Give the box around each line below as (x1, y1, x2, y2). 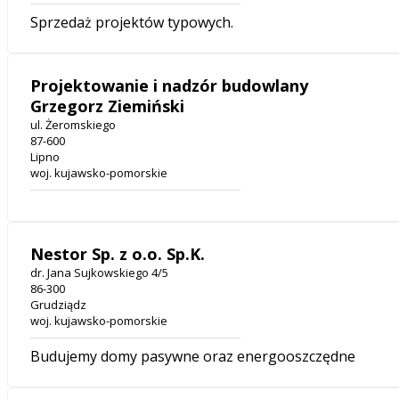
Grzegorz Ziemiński (30, 95, 184, 118)
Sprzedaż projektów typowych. (30, 12, 233, 33)
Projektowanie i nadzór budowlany (30, 75, 308, 97)
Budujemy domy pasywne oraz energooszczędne (30, 346, 355, 367)
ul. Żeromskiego (30, 117, 116, 134)
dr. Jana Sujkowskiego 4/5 (30, 265, 168, 281)
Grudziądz (30, 297, 86, 313)
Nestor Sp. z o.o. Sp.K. (30, 243, 205, 265)
